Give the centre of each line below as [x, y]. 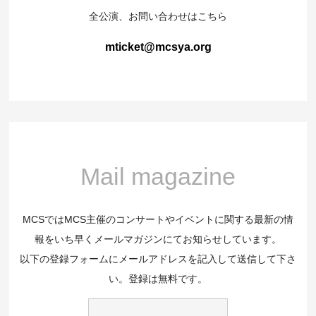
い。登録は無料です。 [158, 279]
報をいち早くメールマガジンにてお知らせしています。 [158, 239]
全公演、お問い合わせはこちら [158, 17]
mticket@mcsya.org [158, 47]
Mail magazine [158, 177]
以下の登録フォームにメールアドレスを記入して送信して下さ [158, 259]
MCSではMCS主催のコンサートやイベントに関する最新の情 [158, 220]
